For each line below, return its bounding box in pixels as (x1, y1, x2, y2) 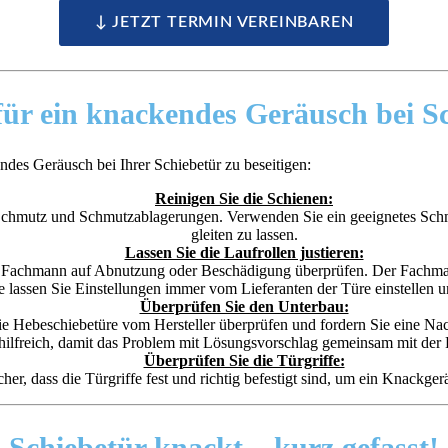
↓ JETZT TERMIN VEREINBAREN (94, 14, 354, 31)
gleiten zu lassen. (190, 226, 298, 244)
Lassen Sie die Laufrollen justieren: (124, 244, 364, 262)
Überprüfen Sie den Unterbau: (139, 298, 349, 316)
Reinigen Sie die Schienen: (155, 190, 333, 208)
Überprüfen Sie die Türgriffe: (143, 352, 345, 370)
